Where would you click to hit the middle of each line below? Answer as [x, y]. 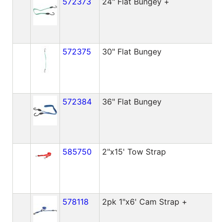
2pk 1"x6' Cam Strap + [144, 201]
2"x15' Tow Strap [134, 151]
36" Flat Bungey [132, 101]
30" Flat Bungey [132, 51]
